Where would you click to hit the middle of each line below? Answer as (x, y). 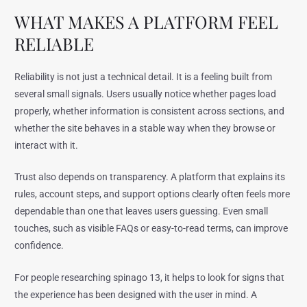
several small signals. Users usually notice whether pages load (146, 94)
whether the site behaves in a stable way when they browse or (145, 128)
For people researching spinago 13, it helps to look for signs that (150, 278)
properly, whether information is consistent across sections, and (150, 111)
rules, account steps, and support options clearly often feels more (152, 194)
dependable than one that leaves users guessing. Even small (142, 211)
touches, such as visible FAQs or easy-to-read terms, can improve (151, 229)
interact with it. (47, 145)
